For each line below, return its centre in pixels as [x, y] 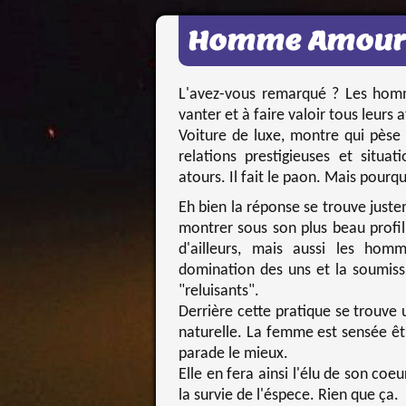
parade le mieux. [233, 354]
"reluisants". [219, 291]
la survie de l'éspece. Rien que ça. [289, 396]
